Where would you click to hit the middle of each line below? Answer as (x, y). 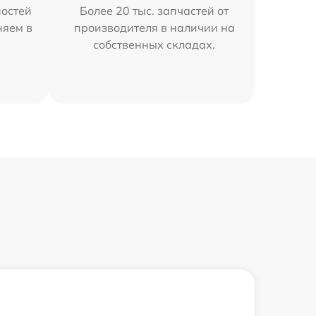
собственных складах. (154, 44)
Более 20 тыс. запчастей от (154, 10)
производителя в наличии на (154, 27)
